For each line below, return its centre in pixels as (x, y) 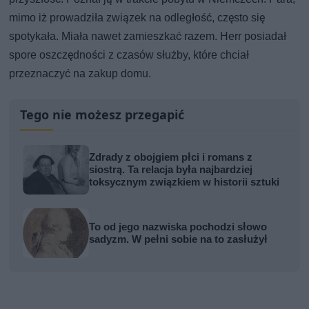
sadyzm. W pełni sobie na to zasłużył (179, 239)
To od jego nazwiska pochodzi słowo (178, 227)
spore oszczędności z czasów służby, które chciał (129, 54)
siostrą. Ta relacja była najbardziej (171, 169)
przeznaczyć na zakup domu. (80, 73)
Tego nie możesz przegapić (102, 114)
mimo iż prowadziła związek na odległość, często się (137, 17)
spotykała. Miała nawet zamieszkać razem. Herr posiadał (148, 36)
